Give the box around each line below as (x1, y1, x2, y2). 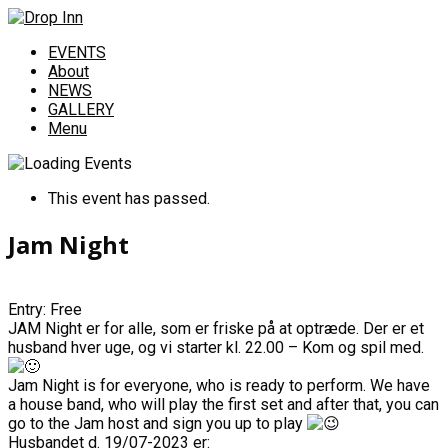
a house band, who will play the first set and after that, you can (8, 394, 439, 414)
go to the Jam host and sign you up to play (8, 413, 307, 433)
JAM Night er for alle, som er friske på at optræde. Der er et (8, 318, 424, 338)
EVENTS (48, 43, 106, 62)
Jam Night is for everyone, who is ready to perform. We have (8, 375, 430, 395)
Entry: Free (8, 299, 82, 319)
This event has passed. (48, 189, 210, 208)
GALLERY (48, 100, 114, 119)
